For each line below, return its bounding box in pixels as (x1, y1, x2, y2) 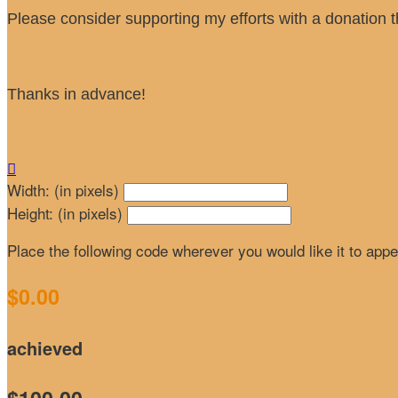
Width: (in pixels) (7, 178, 119, 201)
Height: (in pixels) (7, 201, 123, 224)
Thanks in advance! (7, 84, 146, 103)
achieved (7, 334, 83, 361)
